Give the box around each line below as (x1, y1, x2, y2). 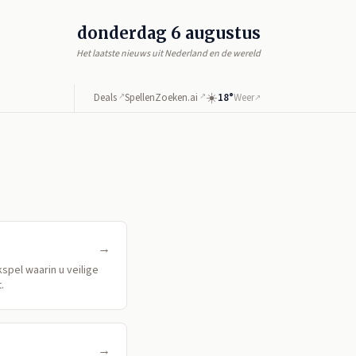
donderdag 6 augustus (77, 23, 261, 43)
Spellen (125, 90, 155, 105)
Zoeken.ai (155, 90, 198, 105)
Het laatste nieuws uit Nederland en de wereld (76, 47, 261, 60)
